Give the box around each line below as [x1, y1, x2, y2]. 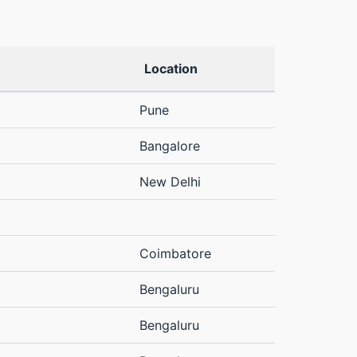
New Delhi [139, 174, 201, 190]
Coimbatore [139, 245, 211, 262]
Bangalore [139, 138, 200, 155]
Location [144, 61, 198, 77]
